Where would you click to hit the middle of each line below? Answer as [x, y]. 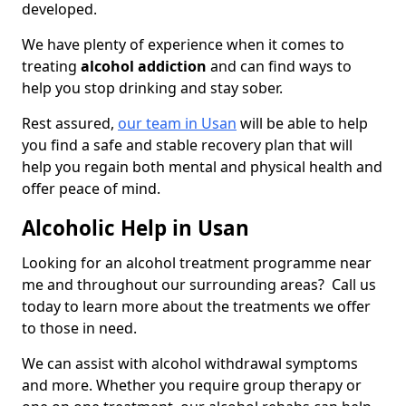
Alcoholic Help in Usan [135, 228]
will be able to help [302, 124]
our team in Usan [177, 124]
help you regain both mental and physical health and [202, 167]
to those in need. [81, 329]
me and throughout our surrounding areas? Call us [199, 285]
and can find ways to [279, 67]
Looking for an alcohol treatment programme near [197, 263]
